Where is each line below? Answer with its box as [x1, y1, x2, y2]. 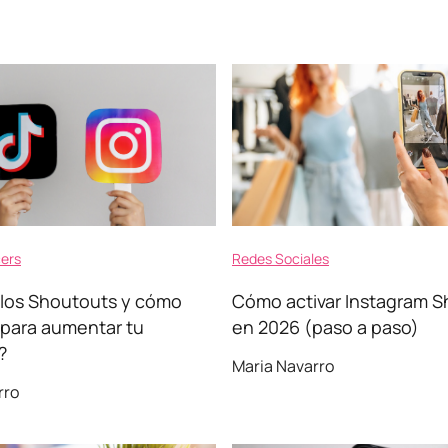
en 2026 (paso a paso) [232, 315, 419, 339]
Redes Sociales [232, 249, 329, 268]
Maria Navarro [232, 355, 334, 377]
